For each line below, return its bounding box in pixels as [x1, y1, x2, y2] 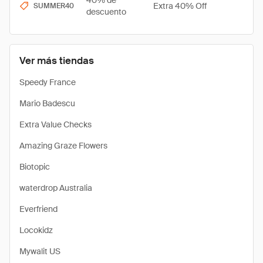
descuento [86, 6, 126, 17]
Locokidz [19, 225, 53, 235]
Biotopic [19, 161, 50, 172]
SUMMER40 [33, 1, 74, 11]
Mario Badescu [19, 98, 75, 109]
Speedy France [19, 77, 76, 87]
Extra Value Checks [19, 119, 92, 130]
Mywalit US [19, 246, 60, 257]
